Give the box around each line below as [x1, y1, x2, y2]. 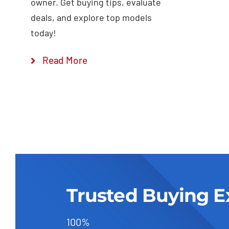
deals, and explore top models [30, 12, 152, 24]
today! [30, 27, 56, 39]
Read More [42, 54, 87, 66]
